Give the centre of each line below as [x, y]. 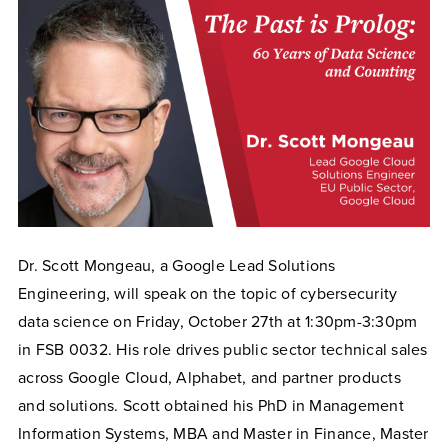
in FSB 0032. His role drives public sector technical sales [223, 349]
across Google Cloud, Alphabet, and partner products [209, 377]
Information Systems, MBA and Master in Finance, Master [223, 433]
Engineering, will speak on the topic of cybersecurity [208, 293]
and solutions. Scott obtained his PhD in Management [211, 405]
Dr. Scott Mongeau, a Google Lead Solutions [177, 265]
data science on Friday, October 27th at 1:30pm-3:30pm [218, 321]
